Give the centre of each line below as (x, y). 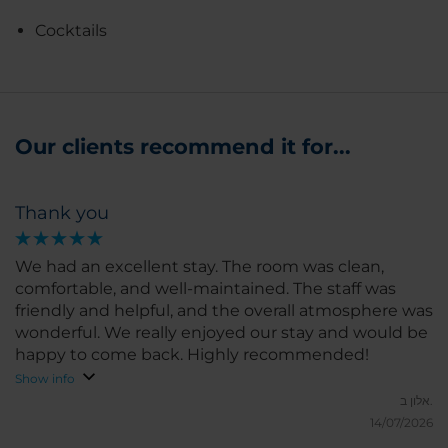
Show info (45, 378)
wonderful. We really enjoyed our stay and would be (221, 332)
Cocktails (71, 30)
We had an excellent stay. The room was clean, (199, 266)
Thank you (62, 212)
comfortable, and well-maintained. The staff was (205, 288)
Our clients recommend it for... (183, 146)
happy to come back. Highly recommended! (192, 354)
